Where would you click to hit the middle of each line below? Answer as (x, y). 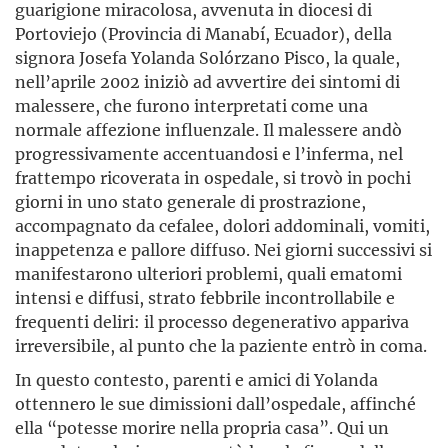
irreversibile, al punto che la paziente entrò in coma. (221, 346)
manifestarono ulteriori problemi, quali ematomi (208, 274)
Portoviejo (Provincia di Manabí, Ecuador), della (203, 34)
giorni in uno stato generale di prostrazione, (190, 202)
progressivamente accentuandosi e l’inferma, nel (209, 154)
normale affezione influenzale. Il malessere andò (208, 130)
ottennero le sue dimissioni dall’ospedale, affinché (215, 404)
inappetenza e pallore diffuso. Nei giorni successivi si (223, 250)
